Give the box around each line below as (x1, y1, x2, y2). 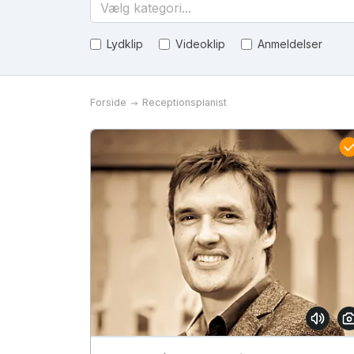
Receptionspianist (142, 96, 227, 108)
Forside (90, 96, 126, 108)
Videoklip (175, 37, 225, 51)
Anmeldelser (258, 37, 322, 51)
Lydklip (107, 37, 143, 51)
